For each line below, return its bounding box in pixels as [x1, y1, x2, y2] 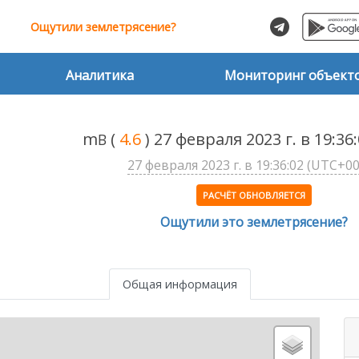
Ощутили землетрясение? [30, 19, 176, 34]
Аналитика [66, 67, 135, 84]
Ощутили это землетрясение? [159, 213, 348, 232]
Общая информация [122, 276, 237, 292]
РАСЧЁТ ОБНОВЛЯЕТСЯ [202, 189, 305, 202]
